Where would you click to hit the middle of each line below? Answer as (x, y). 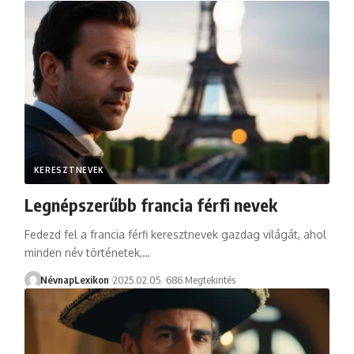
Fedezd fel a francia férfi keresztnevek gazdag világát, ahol (175, 234)
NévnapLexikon (75, 279)
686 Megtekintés (200, 279)
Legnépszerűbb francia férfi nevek (151, 204)
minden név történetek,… (87, 252)
